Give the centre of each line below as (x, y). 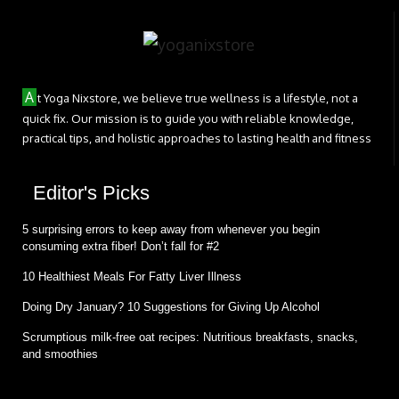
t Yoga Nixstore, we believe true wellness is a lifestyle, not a (198, 98)
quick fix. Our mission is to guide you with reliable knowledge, (188, 118)
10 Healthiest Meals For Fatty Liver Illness (132, 276)
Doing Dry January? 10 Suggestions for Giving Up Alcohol (171, 306)
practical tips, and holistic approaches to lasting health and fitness (197, 138)
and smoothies (60, 354)
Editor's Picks (91, 192)
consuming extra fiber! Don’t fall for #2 (121, 246)
